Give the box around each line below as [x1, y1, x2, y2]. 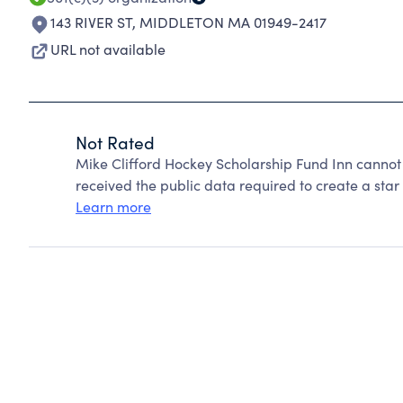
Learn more [76, 197, 151, 216]
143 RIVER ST [50, 13, 132, 31]
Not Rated [76, 130, 155, 154]
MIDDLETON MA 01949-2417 [139, 13, 327, 31]
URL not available [50, 40, 166, 58]
